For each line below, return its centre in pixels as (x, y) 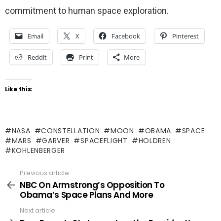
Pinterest (185, 36)
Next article (37, 210)
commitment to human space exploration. (87, 10)
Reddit (37, 57)
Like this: (19, 89)
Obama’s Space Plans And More (87, 195)
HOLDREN (155, 140)
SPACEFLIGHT (104, 140)
